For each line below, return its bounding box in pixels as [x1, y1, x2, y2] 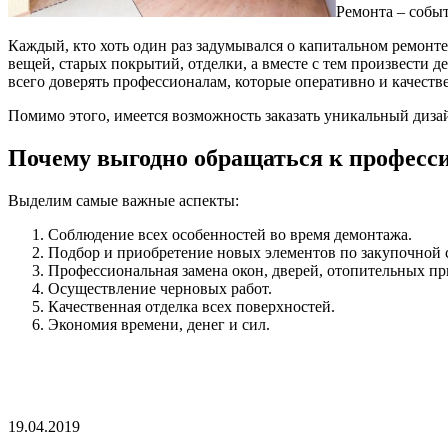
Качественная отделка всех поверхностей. [48, 297, 335, 315]
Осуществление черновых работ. [48, 279, 272, 297]
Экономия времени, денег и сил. [48, 315, 270, 333]
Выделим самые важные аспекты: [8, 191, 239, 209]
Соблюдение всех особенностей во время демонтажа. [48, 225, 412, 243]
